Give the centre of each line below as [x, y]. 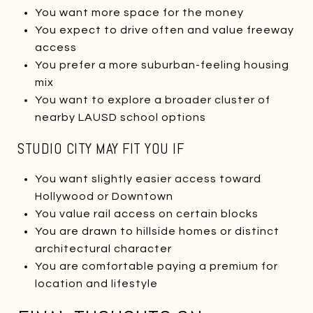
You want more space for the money [139, 12]
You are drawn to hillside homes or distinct [157, 231]
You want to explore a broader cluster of [152, 100]
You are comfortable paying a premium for [156, 266]
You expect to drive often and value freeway [164, 30]
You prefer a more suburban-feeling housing [162, 65]
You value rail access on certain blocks [146, 213]
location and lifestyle [96, 283]
